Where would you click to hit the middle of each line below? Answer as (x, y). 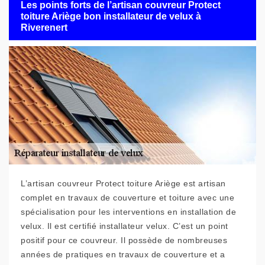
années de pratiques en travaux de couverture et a (123, 254)
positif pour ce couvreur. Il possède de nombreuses (124, 240)
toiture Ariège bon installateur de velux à (111, 16)
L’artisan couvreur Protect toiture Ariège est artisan (123, 183)
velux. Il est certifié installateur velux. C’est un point (125, 226)
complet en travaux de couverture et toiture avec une (127, 198)
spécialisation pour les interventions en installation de (128, 212)
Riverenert (44, 27)
